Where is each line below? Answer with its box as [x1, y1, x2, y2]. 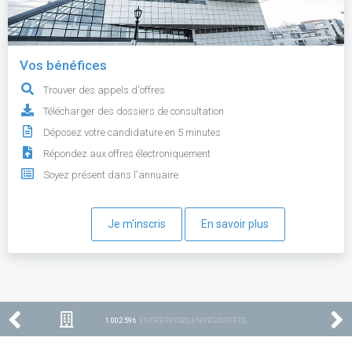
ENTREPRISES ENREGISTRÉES [136, 315, 247, 324]
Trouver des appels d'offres [43, 83, 165, 96]
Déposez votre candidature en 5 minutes [43, 126, 221, 138]
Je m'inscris [107, 217, 166, 230]
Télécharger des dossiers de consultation [43, 104, 224, 117]
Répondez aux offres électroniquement [43, 147, 211, 159]
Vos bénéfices [20, 57, 107, 73]
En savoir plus [200, 217, 269, 230]
